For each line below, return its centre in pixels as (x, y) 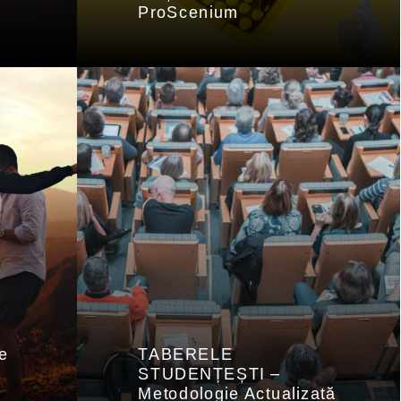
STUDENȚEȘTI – (209, 374)
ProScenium (188, 13)
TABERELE (186, 354)
